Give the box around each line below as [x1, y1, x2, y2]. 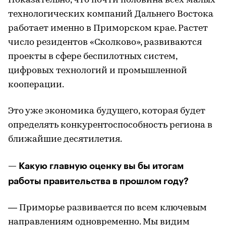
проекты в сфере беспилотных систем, [8, 52, 177, 62]
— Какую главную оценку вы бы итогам [8, 161, 184, 171]
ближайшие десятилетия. [8, 135, 122, 144]
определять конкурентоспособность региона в [8, 121, 212, 130]
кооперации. [8, 80, 64, 90]
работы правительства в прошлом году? [8, 177, 189, 186]
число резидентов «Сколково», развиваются [8, 38, 202, 47]
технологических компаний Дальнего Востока [8, 10, 213, 19]
